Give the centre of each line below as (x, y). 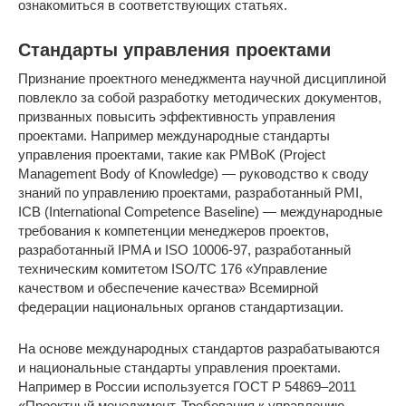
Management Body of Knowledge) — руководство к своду (193, 174)
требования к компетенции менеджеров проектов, (174, 231)
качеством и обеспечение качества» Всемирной (168, 288)
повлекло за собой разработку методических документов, (200, 98)
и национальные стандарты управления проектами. (179, 368)
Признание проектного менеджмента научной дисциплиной (202, 79)
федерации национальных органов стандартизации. (181, 307)
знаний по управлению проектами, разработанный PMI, (190, 193)
